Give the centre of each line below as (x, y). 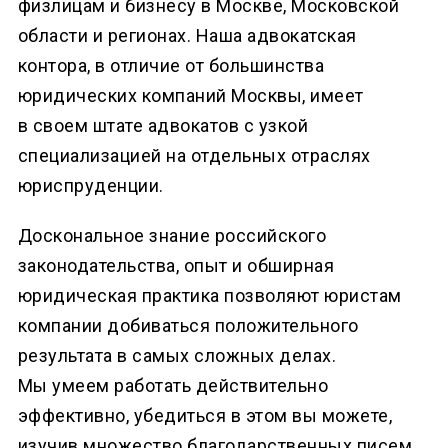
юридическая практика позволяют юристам (209, 295)
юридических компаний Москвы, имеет (190, 95)
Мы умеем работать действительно (173, 385)
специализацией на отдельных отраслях (194, 155)
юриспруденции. (90, 185)
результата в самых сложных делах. (177, 355)
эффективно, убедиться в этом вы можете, (205, 415)
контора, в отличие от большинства (171, 65)
